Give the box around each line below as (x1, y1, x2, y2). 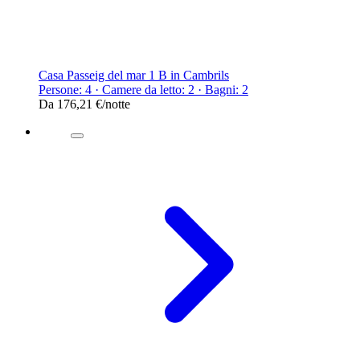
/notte (102, 96, 130, 111)
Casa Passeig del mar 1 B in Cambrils (39, 67, 229, 82)
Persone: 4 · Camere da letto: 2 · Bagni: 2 (39, 82, 248, 96)
